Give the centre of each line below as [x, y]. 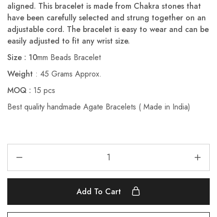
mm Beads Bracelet [69, 58]
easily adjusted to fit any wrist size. [70, 41]
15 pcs [43, 91]
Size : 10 [22, 58]
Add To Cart [100, 192]
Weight [20, 74]
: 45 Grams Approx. [67, 74]
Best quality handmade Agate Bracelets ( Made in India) [99, 107]
